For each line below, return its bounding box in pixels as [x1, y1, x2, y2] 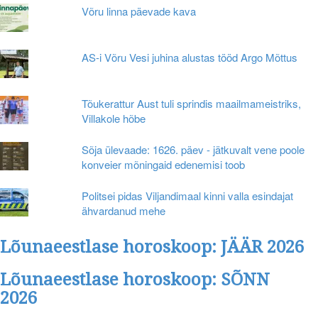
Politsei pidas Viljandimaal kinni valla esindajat [82, 188, 294, 204]
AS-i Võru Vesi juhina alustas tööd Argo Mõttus [82, 50, 298, 65]
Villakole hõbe [82, 111, 146, 126]
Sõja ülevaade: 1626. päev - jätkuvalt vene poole [82, 142, 305, 158]
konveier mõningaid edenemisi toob [82, 157, 246, 172]
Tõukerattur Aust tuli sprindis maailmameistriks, [82, 96, 302, 111]
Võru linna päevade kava [82, 4, 197, 19]
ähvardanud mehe [82, 203, 166, 219]
